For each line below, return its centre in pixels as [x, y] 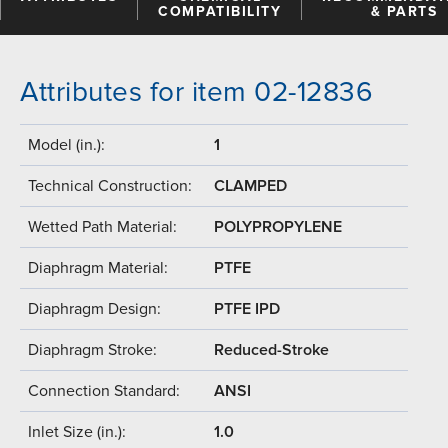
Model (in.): [66, 144]
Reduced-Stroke [271, 349]
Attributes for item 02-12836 [196, 91]
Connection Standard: [104, 390]
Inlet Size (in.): [77, 431]
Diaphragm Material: [98, 267]
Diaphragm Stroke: [92, 349]
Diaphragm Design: [94, 308]
